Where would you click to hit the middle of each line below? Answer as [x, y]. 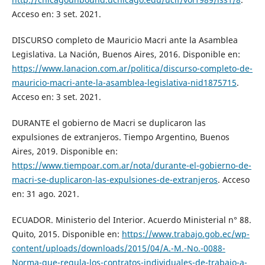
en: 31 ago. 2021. [45, 193]
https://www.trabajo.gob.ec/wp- [185, 234]
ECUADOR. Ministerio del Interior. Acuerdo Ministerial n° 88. [131, 219]
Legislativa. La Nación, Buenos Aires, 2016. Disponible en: [126, 54]
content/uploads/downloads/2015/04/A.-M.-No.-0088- [118, 248]
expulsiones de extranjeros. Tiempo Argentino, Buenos [120, 137]
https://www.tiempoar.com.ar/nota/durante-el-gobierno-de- [131, 165]
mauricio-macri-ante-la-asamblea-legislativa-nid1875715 [124, 82]
